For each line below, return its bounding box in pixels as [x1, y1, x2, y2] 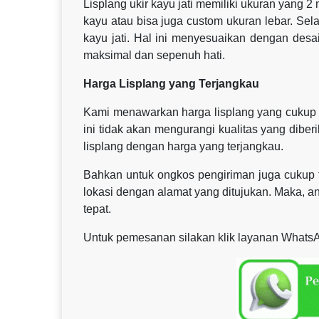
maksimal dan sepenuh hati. [83, 48, 225, 61]
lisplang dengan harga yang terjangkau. [83, 140, 283, 152]
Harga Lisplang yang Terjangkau [83, 77, 259, 90]
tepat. [83, 202, 111, 215]
